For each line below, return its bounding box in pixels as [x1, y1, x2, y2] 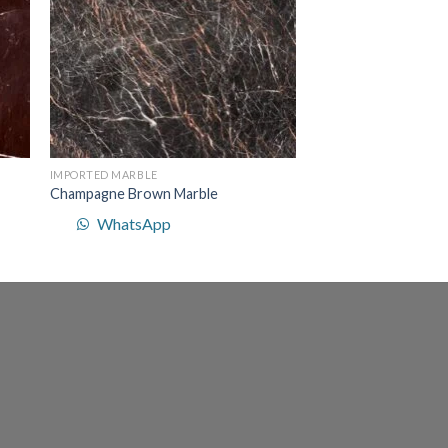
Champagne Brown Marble [49, 185, 218, 203]
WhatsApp [97, 213, 172, 233]
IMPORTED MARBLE [49, 167, 158, 181]
